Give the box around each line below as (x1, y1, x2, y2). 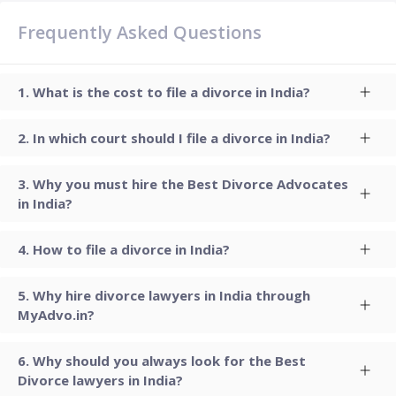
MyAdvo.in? (18, 306, 95, 324)
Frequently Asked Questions (18, 20, 262, 44)
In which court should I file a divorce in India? (33, 129, 331, 147)
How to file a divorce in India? (33, 240, 230, 258)
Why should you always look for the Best (33, 352, 306, 369)
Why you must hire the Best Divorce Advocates (33, 175, 348, 193)
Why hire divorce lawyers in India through (33, 286, 310, 304)
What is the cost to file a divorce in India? (33, 83, 310, 101)
